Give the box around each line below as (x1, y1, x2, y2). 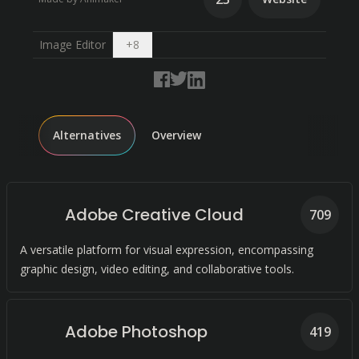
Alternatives (53, 127, 121, 143)
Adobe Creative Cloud (65, 204, 244, 226)
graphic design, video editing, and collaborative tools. (20, 261, 294, 276)
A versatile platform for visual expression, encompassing (20, 242, 313, 257)
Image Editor (38, 37, 106, 52)
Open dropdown (138, 36, 223, 51)
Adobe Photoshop (65, 321, 208, 343)
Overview (151, 127, 201, 143)
